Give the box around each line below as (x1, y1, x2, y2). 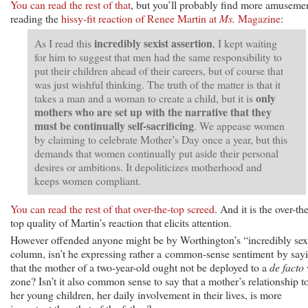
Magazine (235, 10, 280, 25)
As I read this (34, 35, 94, 50)
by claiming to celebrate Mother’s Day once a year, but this (34, 131, 287, 146)
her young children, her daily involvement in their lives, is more (10, 287, 282, 302)
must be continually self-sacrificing (34, 117, 194, 133)
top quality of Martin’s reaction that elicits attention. (10, 214, 232, 230)
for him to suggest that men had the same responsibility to (34, 49, 282, 64)
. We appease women (194, 118, 285, 133)
